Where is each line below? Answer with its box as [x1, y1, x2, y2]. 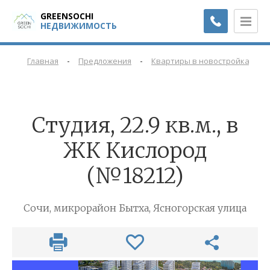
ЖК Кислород [63, 137, 207, 165]
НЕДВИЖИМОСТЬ [40, 20, 117, 31]
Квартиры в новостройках [151, 55, 254, 67]
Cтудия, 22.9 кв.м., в [32, 112, 238, 139]
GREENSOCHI [40, 10, 93, 22]
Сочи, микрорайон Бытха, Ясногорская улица [24, 202, 246, 215]
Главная [27, 55, 58, 67]
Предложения [78, 55, 131, 67]
